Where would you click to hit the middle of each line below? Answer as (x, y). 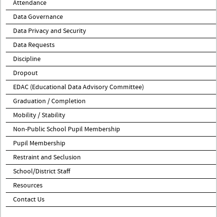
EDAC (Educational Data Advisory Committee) (78, 87)
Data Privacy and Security (50, 31)
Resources (28, 185)
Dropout (25, 73)
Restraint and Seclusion (47, 157)
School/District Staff (42, 171)
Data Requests (34, 45)
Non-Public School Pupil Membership (67, 129)
